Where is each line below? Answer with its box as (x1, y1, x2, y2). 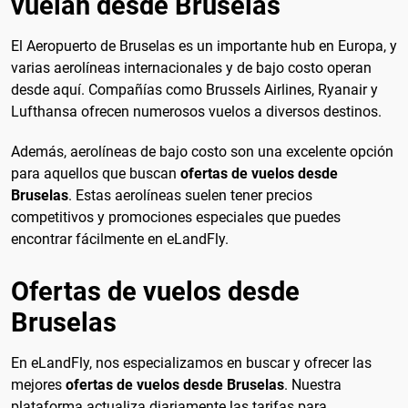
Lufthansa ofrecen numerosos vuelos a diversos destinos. (11, 103, 382, 121)
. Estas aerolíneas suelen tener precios (68, 186, 312, 204)
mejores (11, 376, 66, 394)
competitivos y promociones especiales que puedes (11, 208, 341, 226)
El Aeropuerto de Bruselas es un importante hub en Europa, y (11, 37, 397, 56)
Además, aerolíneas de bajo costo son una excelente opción (11, 142, 393, 160)
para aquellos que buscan (11, 164, 180, 182)
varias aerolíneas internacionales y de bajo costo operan (11, 59, 372, 77)
